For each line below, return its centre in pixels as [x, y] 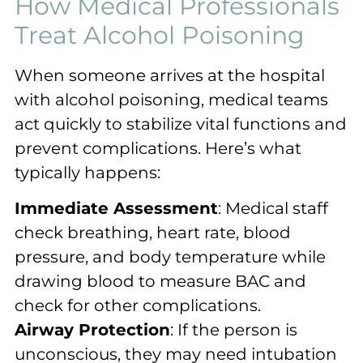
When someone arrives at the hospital [170, 75]
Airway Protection [92, 330]
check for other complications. [138, 306]
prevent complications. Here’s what [158, 148]
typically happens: [88, 172]
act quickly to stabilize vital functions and [181, 124]
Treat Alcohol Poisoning [160, 35]
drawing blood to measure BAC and [160, 282]
